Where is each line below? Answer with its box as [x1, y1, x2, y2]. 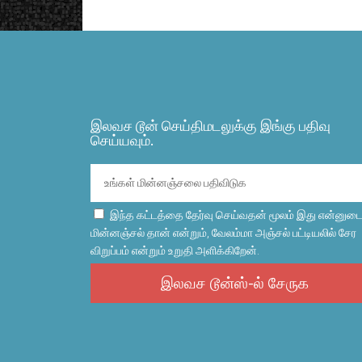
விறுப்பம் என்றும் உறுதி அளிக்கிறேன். [90, 243, 259, 257]
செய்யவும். [90, 131, 154, 149]
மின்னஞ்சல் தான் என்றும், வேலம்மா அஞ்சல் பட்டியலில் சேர [90, 225, 356, 239]
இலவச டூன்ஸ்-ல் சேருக [161, 273, 309, 293]
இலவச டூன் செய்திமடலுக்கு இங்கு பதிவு [90, 116, 330, 134]
